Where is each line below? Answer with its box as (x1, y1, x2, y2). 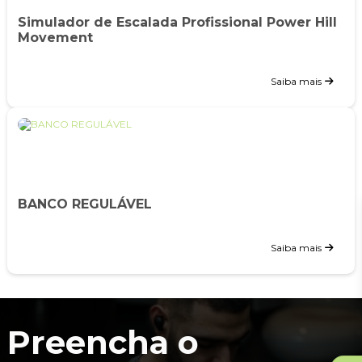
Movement (17, 29, 93, 45)
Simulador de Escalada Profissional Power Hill (17, 14, 337, 30)
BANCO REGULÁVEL (17, 196, 152, 212)
